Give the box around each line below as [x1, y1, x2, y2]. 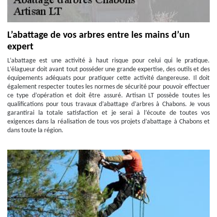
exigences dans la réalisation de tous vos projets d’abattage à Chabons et [7, 118, 210, 125]
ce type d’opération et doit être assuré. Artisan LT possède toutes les [7, 92, 210, 99]
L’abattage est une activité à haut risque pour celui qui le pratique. [7, 57, 210, 64]
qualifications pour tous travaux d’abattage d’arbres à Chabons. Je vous [7, 101, 210, 108]
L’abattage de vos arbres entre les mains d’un [7, 31, 190, 40]
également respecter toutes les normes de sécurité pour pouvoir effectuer [7, 83, 210, 91]
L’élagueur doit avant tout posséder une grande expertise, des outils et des [7, 66, 210, 73]
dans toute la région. [7, 127, 63, 134]
